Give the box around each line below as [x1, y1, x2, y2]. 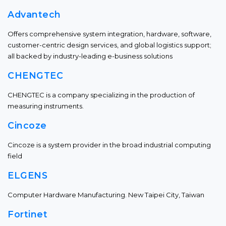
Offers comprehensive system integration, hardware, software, [8, 30, 211, 38]
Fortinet [8, 209, 47, 219]
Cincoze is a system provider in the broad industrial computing [8, 141, 211, 149]
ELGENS [8, 170, 47, 181]
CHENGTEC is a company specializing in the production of [8, 91, 195, 99]
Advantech [8, 9, 61, 20]
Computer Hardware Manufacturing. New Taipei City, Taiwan [8, 191, 204, 199]
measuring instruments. [8, 102, 84, 110]
